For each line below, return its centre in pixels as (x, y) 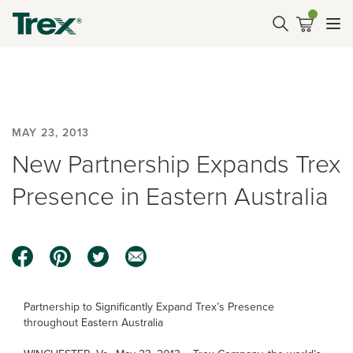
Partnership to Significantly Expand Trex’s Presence (149, 307)
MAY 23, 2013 (50, 133)
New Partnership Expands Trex (176, 164)
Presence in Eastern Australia (170, 196)
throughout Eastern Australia (93, 323)
